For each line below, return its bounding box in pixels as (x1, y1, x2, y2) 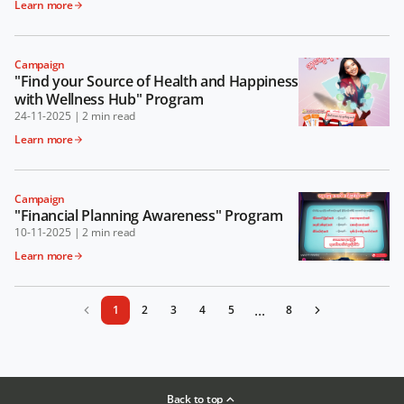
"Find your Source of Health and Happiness (14, 71, 298, 91)
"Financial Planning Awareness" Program (14, 206, 283, 225)
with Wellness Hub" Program (14, 89, 204, 109)
